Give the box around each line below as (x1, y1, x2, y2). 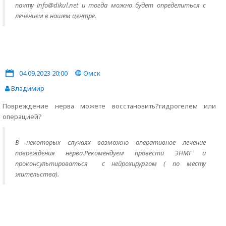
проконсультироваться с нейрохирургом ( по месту (15, 159, 206, 168)
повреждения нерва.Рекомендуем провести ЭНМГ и (15, 148, 206, 157)
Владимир (10, 84, 44, 93)
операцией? (3, 112, 42, 121)
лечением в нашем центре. (15, 11, 96, 20)
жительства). (15, 169, 59, 179)
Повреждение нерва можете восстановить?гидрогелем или (3, 101, 216, 110)
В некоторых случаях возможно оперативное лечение (15, 138, 206, 147)
